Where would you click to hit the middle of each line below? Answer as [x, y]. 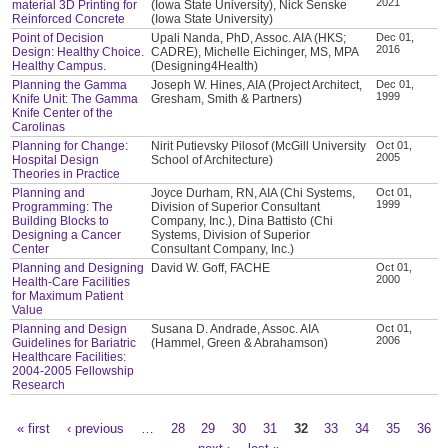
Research [39, 384]
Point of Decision [58, 37]
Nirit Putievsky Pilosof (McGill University [259, 145]
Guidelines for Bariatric [74, 342]
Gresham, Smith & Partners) [227, 98]
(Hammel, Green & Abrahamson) [240, 342]
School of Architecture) [212, 159]
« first [34, 428]
